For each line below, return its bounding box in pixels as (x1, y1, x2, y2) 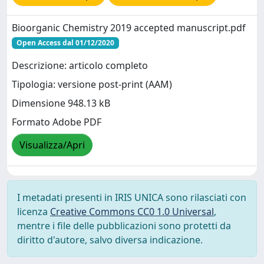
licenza (17, 204, 50, 218)
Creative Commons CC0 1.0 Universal (50, 204, 214, 218)
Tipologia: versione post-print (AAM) (12, 78, 172, 91)
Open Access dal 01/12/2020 (16, 37, 114, 48)
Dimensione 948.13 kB (12, 97, 110, 110)
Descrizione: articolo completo (12, 59, 148, 72)
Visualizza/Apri (19, 138, 85, 152)
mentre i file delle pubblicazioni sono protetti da (17, 219, 231, 232)
